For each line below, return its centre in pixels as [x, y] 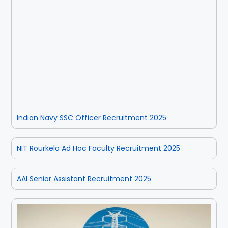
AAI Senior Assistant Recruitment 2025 [84, 179]
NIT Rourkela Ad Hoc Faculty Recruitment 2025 [98, 148]
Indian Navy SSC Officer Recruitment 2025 [92, 118]
